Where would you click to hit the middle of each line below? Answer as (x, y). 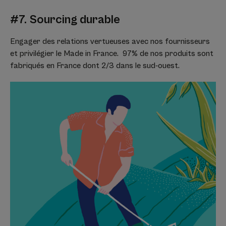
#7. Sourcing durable (65, 20)
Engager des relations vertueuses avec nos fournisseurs (110, 42)
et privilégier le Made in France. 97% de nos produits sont (112, 54)
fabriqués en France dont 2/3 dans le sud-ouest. (95, 66)
